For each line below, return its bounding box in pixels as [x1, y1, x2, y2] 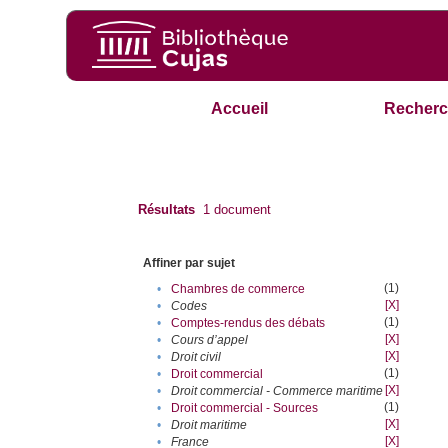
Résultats [138, 202, 196, 218]
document [210, 202, 272, 218]
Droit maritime [171, 418, 248, 433]
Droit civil [171, 350, 222, 365]
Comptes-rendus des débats [171, 316, 326, 331]
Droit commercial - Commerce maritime [171, 384, 384, 399]
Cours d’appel [171, 333, 249, 348]
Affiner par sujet [143, 256, 236, 271]
